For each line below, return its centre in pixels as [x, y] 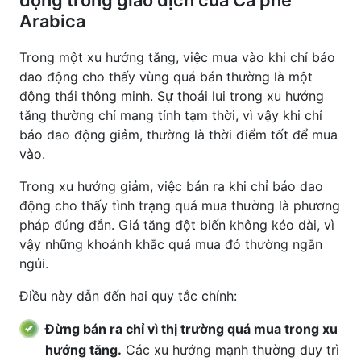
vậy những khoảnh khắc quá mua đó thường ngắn [171, 244]
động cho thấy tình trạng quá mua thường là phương [180, 205]
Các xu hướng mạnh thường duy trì [230, 350]
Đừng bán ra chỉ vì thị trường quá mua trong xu [191, 329]
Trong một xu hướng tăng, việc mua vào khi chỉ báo [177, 57]
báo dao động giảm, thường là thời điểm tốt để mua [178, 135]
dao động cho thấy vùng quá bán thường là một [166, 77]
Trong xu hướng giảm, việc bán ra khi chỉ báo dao [171, 186]
